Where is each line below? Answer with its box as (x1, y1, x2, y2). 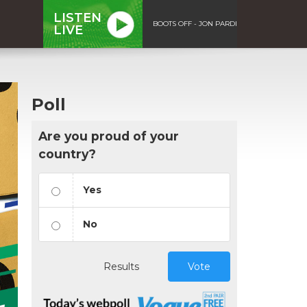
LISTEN (53, 10, 101, 25)
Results (103, 260, 139, 273)
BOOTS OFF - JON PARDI (153, 19, 237, 28)
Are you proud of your (38, 128, 179, 143)
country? (38, 146, 96, 161)
